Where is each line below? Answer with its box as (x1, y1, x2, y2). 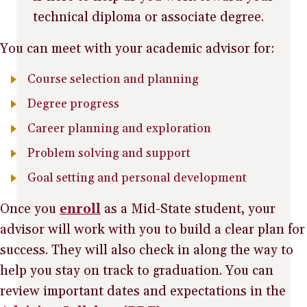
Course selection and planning (27, 71, 199, 87)
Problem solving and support (27, 145, 191, 161)
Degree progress (27, 95, 119, 112)
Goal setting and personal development (27, 169, 247, 186)
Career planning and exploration (27, 120, 211, 136)
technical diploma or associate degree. (33, 8, 264, 25)
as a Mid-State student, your (101, 200, 275, 217)
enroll (60, 200, 101, 217)
